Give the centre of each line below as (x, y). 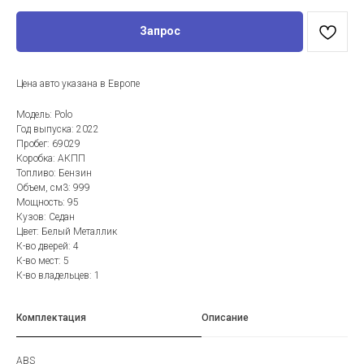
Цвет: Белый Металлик (67, 231)
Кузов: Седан (45, 217)
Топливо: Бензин (54, 173)
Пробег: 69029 (48, 143)
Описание (225, 317)
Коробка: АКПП (51, 158)
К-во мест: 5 (43, 260)
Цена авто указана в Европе (78, 83)
